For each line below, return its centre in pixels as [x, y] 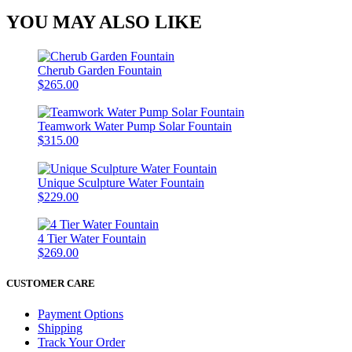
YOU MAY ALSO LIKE [104, 22]
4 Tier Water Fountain [92, 238]
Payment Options [81, 314]
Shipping [60, 328]
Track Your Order [81, 343]
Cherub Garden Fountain [100, 70]
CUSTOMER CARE [51, 284]
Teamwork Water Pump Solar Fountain [135, 126]
